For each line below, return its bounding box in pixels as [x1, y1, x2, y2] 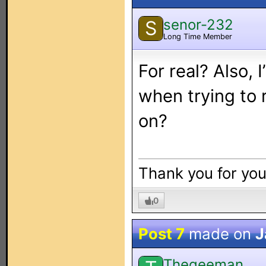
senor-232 [163, 15, 233, 33]
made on [185, 224, 255, 243]
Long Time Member [163, 31, 232, 41]
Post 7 [138, 224, 185, 243]
